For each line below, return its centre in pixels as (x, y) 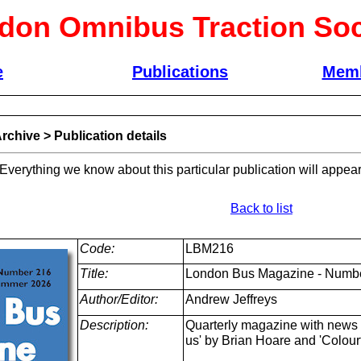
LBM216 (209, 249)
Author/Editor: (118, 299)
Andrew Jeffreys (231, 299)
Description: (114, 325)
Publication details (110, 136)
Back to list (261, 208)
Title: (93, 274)
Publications (180, 72)
